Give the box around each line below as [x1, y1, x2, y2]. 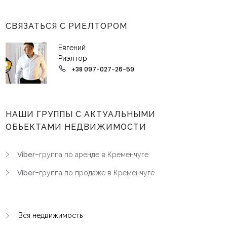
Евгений [58, 43, 86, 53]
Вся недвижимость [18, 210, 83, 220]
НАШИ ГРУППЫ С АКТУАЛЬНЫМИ [6, 108, 156, 120]
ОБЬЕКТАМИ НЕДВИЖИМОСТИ [6, 121, 146, 133]
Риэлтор [58, 53, 87, 63]
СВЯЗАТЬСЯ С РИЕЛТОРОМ [6, 20, 127, 32]
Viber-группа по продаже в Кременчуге [17, 168, 155, 178]
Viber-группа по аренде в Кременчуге [17, 149, 148, 160]
